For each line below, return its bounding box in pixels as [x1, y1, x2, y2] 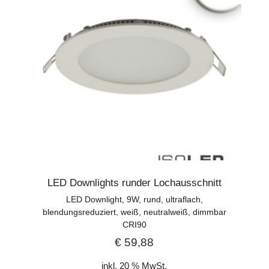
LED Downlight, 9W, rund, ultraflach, [65, 195, 203, 205]
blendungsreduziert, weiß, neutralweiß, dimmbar [42, 207, 226, 217]
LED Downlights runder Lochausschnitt [47, 177, 222, 189]
